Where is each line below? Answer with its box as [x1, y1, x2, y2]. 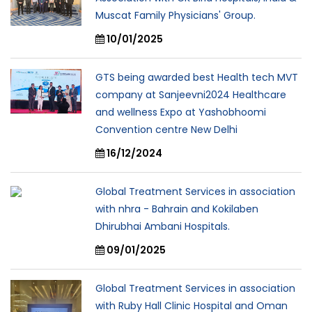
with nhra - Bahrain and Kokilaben [95, 202, 258, 217]
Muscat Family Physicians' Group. [95, 8, 256, 23]
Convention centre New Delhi [95, 123, 237, 137]
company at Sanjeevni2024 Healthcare [95, 88, 286, 102]
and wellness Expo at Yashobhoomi [95, 105, 266, 120]
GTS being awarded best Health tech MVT [95, 70, 298, 85]
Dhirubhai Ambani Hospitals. [95, 219, 230, 234]
